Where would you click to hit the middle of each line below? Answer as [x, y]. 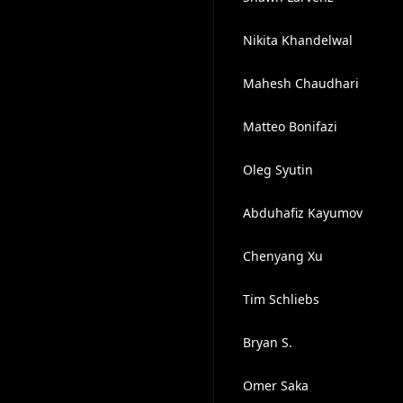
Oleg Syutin [278, 170]
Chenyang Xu [282, 256]
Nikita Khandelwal [297, 40]
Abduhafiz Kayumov [302, 213]
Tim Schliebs [281, 299]
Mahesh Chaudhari [300, 83]
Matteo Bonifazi [290, 126]
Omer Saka [275, 385]
